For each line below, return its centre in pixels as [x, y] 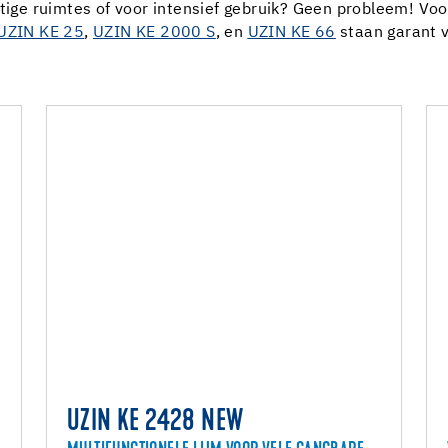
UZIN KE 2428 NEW [155, 423]
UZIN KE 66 [291, 33]
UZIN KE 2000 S [154, 33]
